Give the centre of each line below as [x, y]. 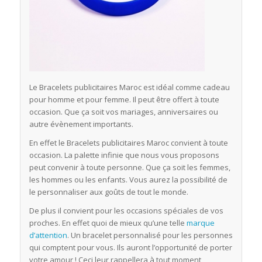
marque [200, 223]
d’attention [48, 235]
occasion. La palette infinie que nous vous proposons [124, 155]
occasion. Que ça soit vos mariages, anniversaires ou [123, 111]
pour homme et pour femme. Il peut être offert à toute [124, 99]
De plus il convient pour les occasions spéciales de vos [126, 211]
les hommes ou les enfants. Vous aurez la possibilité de [128, 180]
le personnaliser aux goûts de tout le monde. [108, 192]
